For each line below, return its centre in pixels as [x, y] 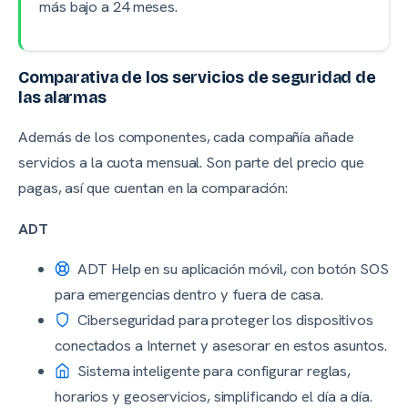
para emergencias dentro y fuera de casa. [189, 295]
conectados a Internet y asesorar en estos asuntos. [221, 346]
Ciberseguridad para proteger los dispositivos [224, 320]
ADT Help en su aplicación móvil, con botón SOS [231, 269]
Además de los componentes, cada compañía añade [186, 137]
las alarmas [62, 98]
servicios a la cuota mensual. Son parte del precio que [191, 163]
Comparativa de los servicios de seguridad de [197, 78]
